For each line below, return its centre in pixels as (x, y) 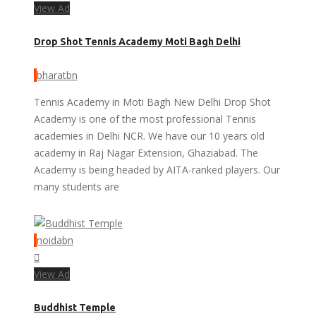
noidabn (55, 240)
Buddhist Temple (75, 308)
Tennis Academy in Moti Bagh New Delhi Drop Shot (152, 102)
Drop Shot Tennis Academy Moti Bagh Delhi (137, 42)
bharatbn (57, 75)
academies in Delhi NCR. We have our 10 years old (149, 135)
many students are (77, 186)
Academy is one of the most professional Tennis (145, 119)
